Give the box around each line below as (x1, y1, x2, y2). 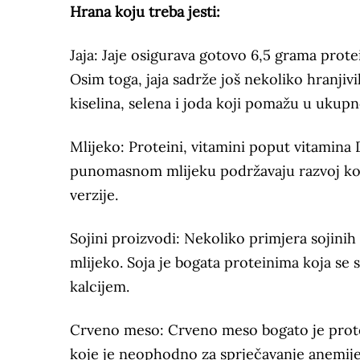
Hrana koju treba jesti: (70, 2, 220, 22)
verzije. (70, 186, 118, 205)
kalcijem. (70, 277, 129, 297)
